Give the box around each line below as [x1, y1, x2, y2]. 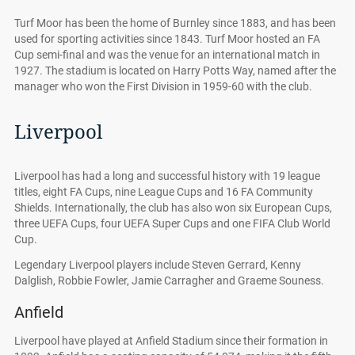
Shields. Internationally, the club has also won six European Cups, [14, 201, 332, 214]
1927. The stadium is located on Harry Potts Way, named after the [14, 64, 336, 77]
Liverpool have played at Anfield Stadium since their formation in [14, 334, 328, 347]
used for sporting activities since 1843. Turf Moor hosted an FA [14, 32, 320, 45]
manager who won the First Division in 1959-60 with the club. [14, 80, 312, 93]
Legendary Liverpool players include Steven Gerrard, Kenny [14, 258, 301, 271]
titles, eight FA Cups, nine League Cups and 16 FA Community [14, 185, 313, 198]
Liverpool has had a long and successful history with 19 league [14, 170, 320, 182]
